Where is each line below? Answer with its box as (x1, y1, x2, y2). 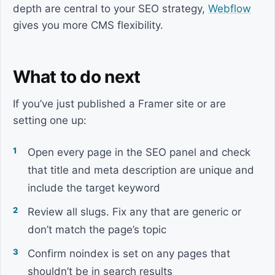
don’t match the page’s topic (28, 223, 166, 236)
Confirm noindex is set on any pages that (28, 247, 230, 260)
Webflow (208, 2, 251, 15)
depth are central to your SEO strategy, (13, 2, 208, 15)
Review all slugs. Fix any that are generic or (28, 206, 241, 218)
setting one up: (13, 114, 87, 126)
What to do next (13, 66, 141, 87)
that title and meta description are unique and (28, 164, 254, 176)
